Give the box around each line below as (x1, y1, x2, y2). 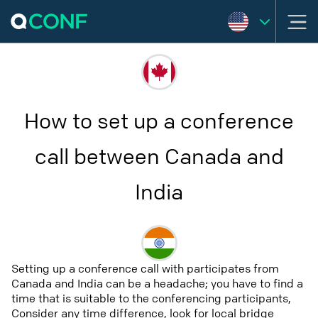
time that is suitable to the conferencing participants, (11, 291, 291, 306)
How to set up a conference (24, 109, 294, 136)
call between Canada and (34, 144, 284, 171)
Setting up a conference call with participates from (11, 261, 279, 276)
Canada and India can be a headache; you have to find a (11, 276, 303, 291)
